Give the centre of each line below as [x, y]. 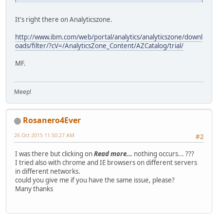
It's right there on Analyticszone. [64, 19]
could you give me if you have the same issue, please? [95, 180]
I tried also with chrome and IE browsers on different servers [106, 162]
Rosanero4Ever [52, 120]
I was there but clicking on [54, 154]
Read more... [113, 154]
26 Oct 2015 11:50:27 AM [44, 135]
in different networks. [48, 171]
